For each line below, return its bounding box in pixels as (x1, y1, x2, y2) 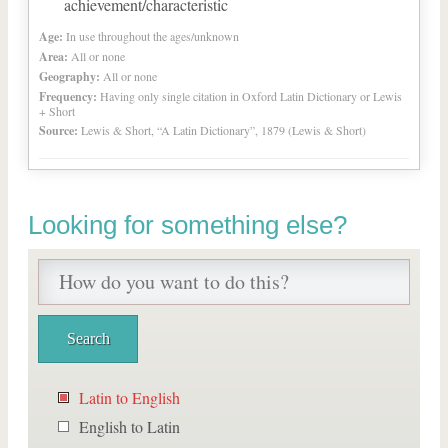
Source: (39, 122, 78, 139)
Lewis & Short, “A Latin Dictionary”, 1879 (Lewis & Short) (81, 122, 366, 138)
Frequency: (39, 88, 97, 105)
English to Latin (79, 416, 180, 437)
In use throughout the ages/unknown (66, 28, 239, 44)
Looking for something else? (28, 210, 347, 240)
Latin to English (79, 387, 180, 408)
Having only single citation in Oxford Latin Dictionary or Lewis (100, 88, 402, 104)
